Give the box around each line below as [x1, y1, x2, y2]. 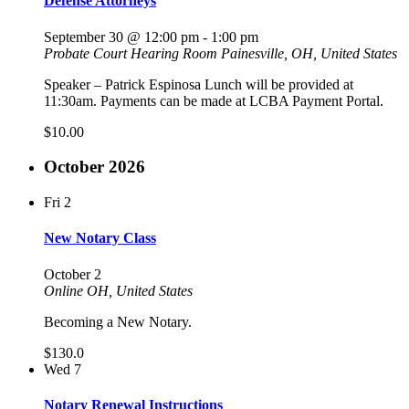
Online [44, 282, 87, 299]
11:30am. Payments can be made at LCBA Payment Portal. [44, 92, 383, 109]
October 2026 [44, 157, 145, 177]
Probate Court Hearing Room [44, 45, 221, 61]
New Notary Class [44, 230, 156, 246]
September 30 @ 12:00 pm [44, 28, 199, 45]
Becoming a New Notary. [44, 313, 192, 330]
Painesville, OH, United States [221, 45, 397, 61]
